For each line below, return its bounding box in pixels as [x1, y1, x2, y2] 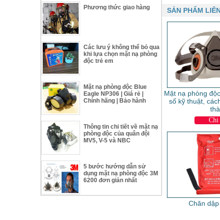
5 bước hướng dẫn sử [83, 163, 146, 170]
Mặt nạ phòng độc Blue [83, 83, 147, 90]
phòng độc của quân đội [83, 130, 150, 137]
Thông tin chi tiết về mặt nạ [83, 123, 159, 130]
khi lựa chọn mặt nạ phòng [83, 50, 158, 57]
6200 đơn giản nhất [83, 176, 137, 184]
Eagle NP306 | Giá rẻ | [83, 90, 144, 97]
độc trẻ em [83, 57, 114, 64]
